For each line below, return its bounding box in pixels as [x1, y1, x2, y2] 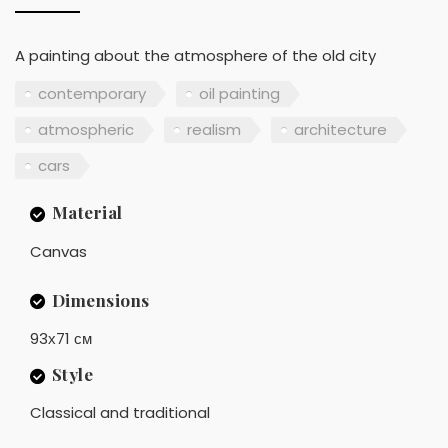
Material [51, 201, 123, 224]
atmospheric [38, 118, 134, 140]
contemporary [38, 82, 146, 104]
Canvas [30, 240, 87, 262]
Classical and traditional [30, 402, 210, 424]
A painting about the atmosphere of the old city [15, 45, 376, 67]
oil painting [199, 82, 280, 104]
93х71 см [30, 327, 92, 349]
